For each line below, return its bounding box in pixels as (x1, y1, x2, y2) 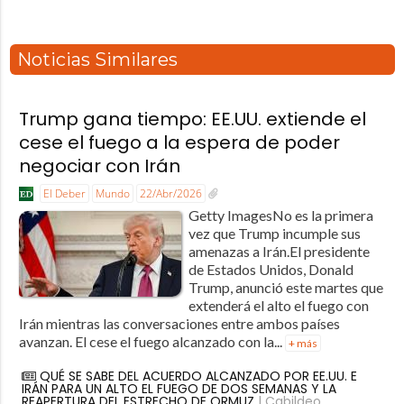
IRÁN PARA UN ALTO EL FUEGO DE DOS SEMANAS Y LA (21, 379, 336, 398)
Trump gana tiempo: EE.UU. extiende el (18, 106, 366, 133)
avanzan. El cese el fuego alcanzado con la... (18, 332, 285, 350)
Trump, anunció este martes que (188, 278, 383, 296)
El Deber (42, 186, 86, 202)
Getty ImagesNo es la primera (188, 206, 373, 224)
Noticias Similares (16, 49, 178, 71)
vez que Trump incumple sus (188, 224, 361, 242)
